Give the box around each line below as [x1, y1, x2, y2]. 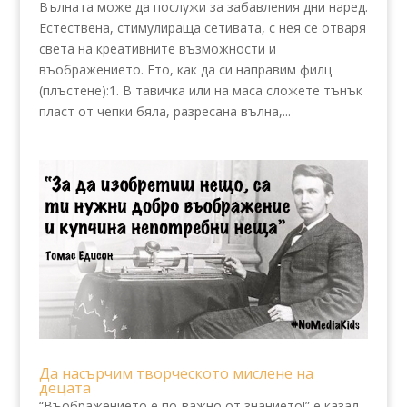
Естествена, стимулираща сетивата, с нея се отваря [38, 18, 366, 36]
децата [38, 378, 91, 399]
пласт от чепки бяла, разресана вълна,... [38, 102, 291, 120]
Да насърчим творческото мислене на [38, 363, 313, 384]
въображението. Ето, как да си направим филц [38, 60, 332, 78]
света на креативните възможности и [38, 39, 276, 57]
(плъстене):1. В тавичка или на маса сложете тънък [38, 81, 362, 99]
